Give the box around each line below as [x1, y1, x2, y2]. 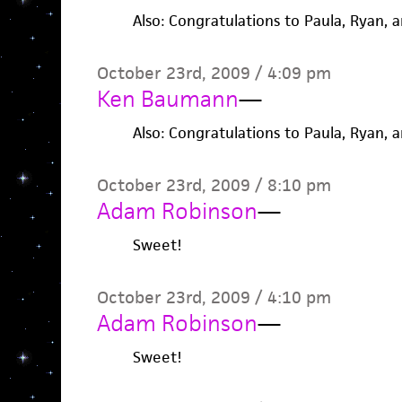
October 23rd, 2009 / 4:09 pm [96, 62, 331, 84]
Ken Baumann [96, 84, 239, 113]
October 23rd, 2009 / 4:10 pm [96, 286, 331, 309]
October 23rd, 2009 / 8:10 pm [96, 174, 331, 197]
